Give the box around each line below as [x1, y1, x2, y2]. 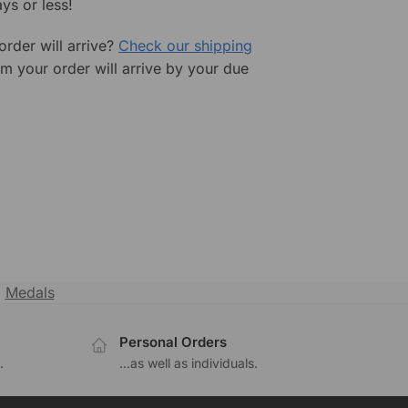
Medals [5, 283, 55, 302]
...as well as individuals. [118, 354, 258, 371]
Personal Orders [118, 333, 227, 352]
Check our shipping [118, 36, 252, 55]
